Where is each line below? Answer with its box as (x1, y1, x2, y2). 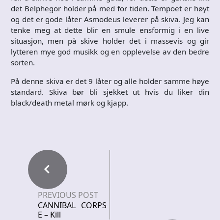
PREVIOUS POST (38, 190, 98, 200)
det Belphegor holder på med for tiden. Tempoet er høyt (11, 3, 209, 13)
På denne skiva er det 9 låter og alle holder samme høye (11, 76, 209, 86)
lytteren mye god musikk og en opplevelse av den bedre (11, 47, 209, 56)
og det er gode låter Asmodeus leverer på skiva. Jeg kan (11, 14, 209, 24)
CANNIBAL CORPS (38, 200, 107, 211)
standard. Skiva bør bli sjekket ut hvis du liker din (11, 87, 209, 97)
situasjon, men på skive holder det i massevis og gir (11, 36, 209, 46)
